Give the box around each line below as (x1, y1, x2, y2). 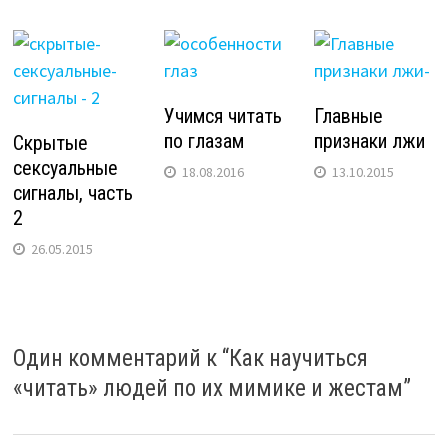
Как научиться (228, 344, 368, 372)
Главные (314, 103, 384, 128)
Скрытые (12, 130, 88, 155)
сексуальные (12, 155, 118, 180)
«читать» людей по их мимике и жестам (12, 374, 403, 402)
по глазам (163, 128, 244, 153)
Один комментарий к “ (12, 344, 229, 372)
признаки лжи (314, 128, 426, 153)
